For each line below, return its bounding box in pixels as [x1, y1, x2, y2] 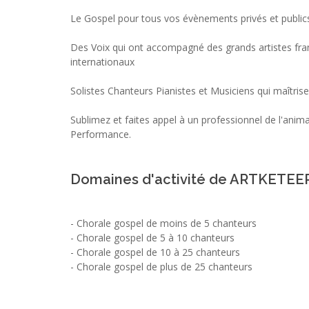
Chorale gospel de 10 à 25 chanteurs [77, 245, 240, 259]
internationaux [70, 54, 134, 68]
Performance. [70, 127, 131, 141]
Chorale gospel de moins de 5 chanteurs [77, 216, 257, 230]
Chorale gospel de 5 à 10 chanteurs [77, 230, 235, 244]
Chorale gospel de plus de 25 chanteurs [77, 259, 252, 273]
